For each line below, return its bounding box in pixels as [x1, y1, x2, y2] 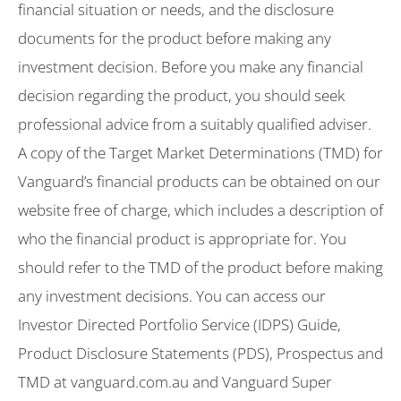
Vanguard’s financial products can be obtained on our [18, 170, 380, 192]
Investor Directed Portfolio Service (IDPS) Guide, [18, 313, 341, 335]
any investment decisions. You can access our [18, 285, 326, 306]
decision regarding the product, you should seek [18, 84, 345, 106]
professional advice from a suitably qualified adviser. [18, 113, 371, 134]
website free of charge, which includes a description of [18, 199, 383, 220]
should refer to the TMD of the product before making [18, 256, 383, 277]
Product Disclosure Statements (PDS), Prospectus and [18, 342, 383, 363]
